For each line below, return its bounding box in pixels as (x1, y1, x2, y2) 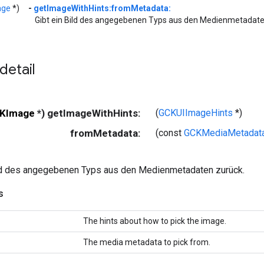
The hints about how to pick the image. (83, 216, 226, 226)
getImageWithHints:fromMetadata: (34, 4, 171, 14)
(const (156, 127, 184, 139)
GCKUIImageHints (159, 107, 233, 119)
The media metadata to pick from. (83, 237, 210, 247)
